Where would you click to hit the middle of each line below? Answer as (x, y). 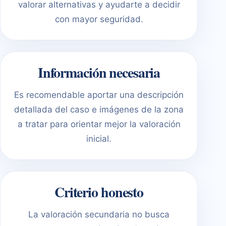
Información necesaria (99, 72)
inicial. (99, 138)
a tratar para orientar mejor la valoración (99, 124)
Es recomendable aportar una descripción (99, 95)
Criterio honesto (99, 192)
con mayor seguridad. (99, 19)
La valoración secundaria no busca (99, 214)
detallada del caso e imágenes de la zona (99, 109)
